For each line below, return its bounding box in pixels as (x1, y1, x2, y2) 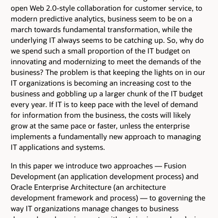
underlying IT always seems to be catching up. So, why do (11, 35, 204, 45)
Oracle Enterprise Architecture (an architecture (11, 182, 166, 192)
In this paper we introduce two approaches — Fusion (11, 161, 186, 171)
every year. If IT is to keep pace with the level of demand (11, 99, 198, 109)
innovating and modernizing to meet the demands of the (11, 56, 201, 66)
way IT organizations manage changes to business (11, 203, 179, 214)
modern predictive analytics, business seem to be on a (11, 13, 192, 23)
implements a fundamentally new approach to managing (11, 131, 201, 141)
